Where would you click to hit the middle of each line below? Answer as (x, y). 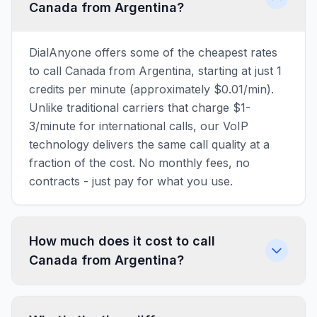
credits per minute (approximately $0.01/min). (151, 89)
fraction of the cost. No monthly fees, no (139, 163)
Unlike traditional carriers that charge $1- (140, 108)
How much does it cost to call (122, 241)
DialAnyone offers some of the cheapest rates (153, 52)
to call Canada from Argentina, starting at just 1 (155, 71)
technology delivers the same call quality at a (149, 144)
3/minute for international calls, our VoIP (139, 126)
